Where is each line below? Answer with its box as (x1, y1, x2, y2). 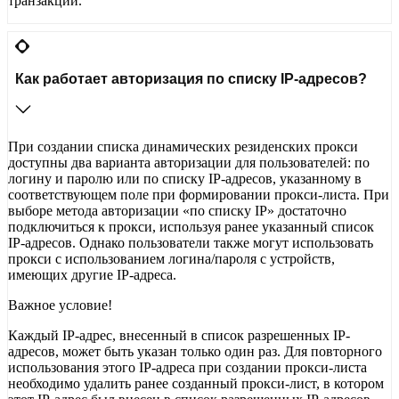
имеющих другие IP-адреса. (8, 267, 180, 283)
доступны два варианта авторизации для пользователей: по (8, 155, 370, 171)
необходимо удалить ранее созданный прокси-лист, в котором (8, 376, 384, 392)
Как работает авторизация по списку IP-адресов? (15, 71, 367, 87)
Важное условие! (8, 297, 116, 313)
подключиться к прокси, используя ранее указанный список (8, 219, 374, 235)
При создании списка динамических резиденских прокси (8, 139, 358, 155)
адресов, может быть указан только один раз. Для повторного (8, 344, 382, 360)
